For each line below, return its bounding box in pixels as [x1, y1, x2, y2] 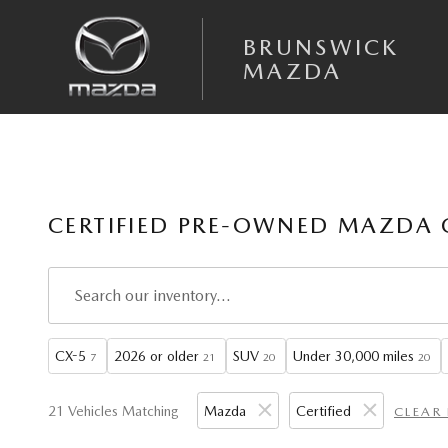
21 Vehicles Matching [48, 403, 179, 419]
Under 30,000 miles [293, 348, 414, 364]
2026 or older [114, 348, 199, 364]
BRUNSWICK [243, 34, 400, 60]
